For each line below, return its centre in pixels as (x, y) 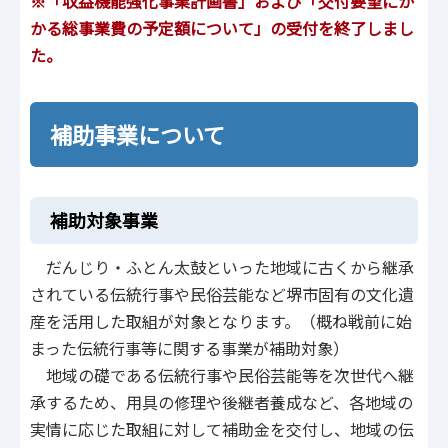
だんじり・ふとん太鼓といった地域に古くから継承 (222, 267)
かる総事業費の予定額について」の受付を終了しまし (222, 27)
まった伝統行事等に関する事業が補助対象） (189, 348)
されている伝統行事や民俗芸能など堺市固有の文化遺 (222, 294)
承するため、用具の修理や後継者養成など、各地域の (221, 402)
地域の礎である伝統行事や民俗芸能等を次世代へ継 (222, 375)
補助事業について (137, 134)
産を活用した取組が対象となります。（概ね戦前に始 (221, 321)
